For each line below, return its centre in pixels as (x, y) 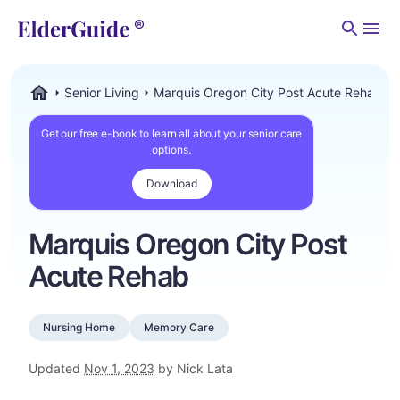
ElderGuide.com (74, 109)
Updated (56, 368)
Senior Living (102, 92)
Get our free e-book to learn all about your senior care (171, 133)
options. (171, 150)
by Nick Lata (194, 368)
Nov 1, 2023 (119, 368)
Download (171, 183)
